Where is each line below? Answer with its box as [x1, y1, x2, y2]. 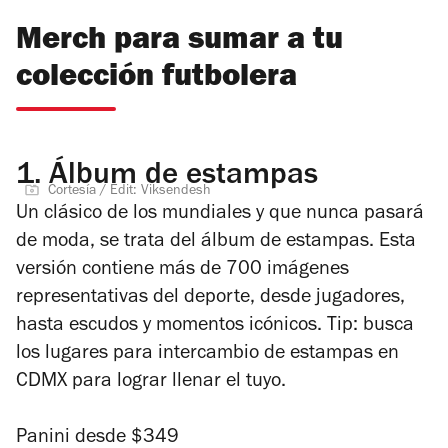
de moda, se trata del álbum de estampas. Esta [16, 232, 416, 253]
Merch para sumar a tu [16, 26, 343, 58]
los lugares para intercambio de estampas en [16, 344, 399, 365]
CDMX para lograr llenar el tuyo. [16, 372, 286, 393]
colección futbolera [16, 63, 297, 95]
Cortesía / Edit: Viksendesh [48, 184, 211, 199]
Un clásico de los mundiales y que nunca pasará [16, 204, 424, 225]
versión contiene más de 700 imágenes [16, 260, 349, 281]
